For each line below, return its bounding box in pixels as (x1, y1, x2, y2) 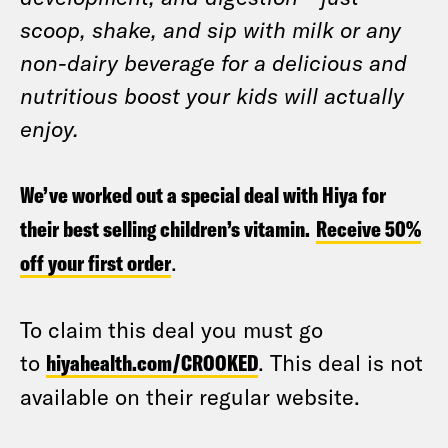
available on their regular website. (20, 383, 360, 409)
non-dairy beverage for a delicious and (20, 49, 407, 75)
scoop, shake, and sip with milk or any (20, 16, 401, 42)
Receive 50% (316, 215, 421, 243)
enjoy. (20, 115, 85, 141)
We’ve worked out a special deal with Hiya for (20, 181, 386, 209)
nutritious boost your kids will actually (20, 82, 404, 108)
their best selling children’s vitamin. (20, 215, 310, 243)
